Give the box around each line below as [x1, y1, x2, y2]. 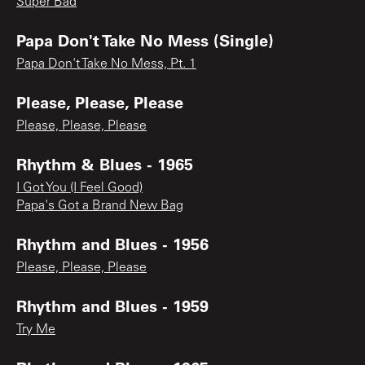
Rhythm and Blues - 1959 [16, 294, 209, 316]
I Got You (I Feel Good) [16, 181, 143, 195]
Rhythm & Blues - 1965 [16, 152, 193, 174]
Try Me [16, 323, 55, 336]
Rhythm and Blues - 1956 [16, 232, 209, 254]
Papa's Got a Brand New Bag [16, 199, 183, 213]
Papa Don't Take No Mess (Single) [16, 29, 274, 51]
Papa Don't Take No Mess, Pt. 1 [16, 57, 196, 71]
